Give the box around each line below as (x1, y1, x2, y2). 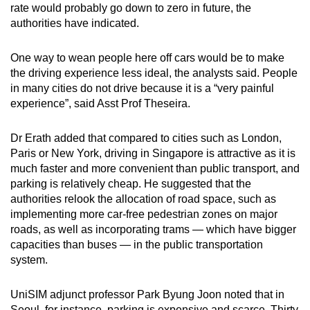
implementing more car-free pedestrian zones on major (10, 208, 277, 220)
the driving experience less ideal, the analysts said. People (10, 66, 298, 79)
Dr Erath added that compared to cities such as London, (10, 131, 282, 144)
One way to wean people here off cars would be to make (10, 51, 284, 64)
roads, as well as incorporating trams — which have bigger (10, 223, 296, 235)
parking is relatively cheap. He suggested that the (10, 177, 251, 190)
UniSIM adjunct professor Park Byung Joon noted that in (10, 288, 284, 300)
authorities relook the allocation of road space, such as (10, 192, 276, 205)
